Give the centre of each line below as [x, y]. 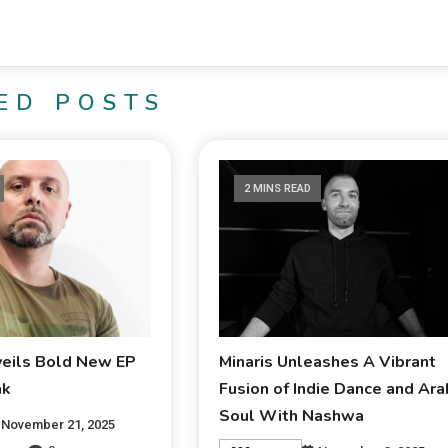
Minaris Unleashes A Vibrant [328, 362]
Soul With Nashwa [292, 416]
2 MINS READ [278, 189]
